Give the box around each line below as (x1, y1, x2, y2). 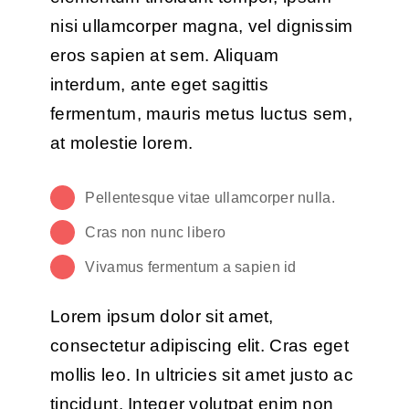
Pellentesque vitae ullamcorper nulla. (85, 189, 335, 205)
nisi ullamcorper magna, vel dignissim (49, 16, 353, 36)
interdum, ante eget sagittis (49, 74, 268, 94)
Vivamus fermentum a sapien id (85, 258, 297, 275)
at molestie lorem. (49, 132, 194, 152)
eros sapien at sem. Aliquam (49, 45, 279, 65)
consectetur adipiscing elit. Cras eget (49, 336, 349, 356)
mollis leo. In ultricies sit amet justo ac (49, 365, 353, 385)
